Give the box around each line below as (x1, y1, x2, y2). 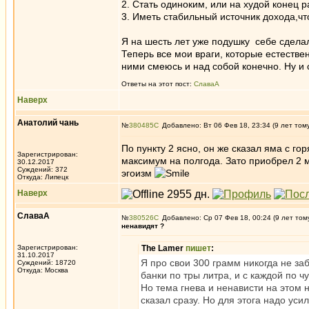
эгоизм (121, 168, 154, 179)
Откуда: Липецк (17, 173, 68, 181)
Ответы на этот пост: (121, 80, 194, 88)
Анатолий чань (17, 118, 79, 128)
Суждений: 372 (17, 166, 68, 173)
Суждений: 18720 (17, 259, 76, 266)
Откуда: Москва (17, 266, 68, 274)
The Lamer (141, 243, 186, 253)
